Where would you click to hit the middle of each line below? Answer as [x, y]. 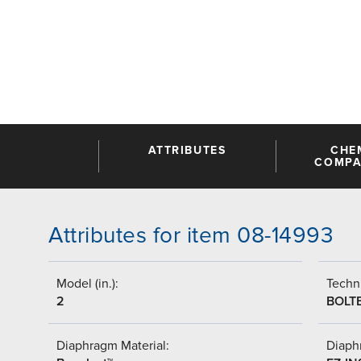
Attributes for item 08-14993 [191, 235]
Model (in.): [87, 283]
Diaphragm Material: [113, 345]
